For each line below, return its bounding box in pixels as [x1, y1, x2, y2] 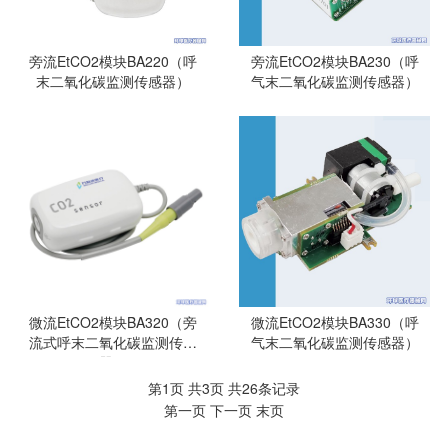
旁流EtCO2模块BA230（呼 [250, 51, 419, 72]
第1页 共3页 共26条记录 [148, 378, 300, 399]
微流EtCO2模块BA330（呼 [250, 312, 419, 333]
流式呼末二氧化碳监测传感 [29, 332, 198, 353]
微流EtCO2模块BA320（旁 [29, 312, 198, 333]
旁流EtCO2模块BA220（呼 [29, 51, 198, 72]
